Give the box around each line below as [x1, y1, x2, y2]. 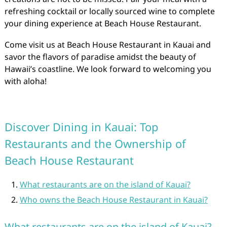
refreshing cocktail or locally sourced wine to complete [4, 6, 215, 17]
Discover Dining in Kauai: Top [4, 119, 159, 134]
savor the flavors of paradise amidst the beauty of [4, 51, 196, 62]
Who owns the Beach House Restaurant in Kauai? [19, 194, 208, 205]
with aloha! [4, 75, 47, 87]
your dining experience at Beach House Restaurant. [4, 18, 201, 29]
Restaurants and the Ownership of [4, 136, 186, 151]
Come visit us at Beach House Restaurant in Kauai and [4, 39, 211, 50]
